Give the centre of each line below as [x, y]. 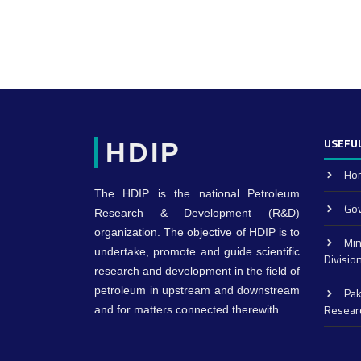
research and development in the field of [197, 271]
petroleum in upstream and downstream [197, 290]
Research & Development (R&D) [197, 213]
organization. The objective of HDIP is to [197, 232]
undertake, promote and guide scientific [197, 251]
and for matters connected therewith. [188, 309]
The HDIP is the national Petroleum [197, 193]
